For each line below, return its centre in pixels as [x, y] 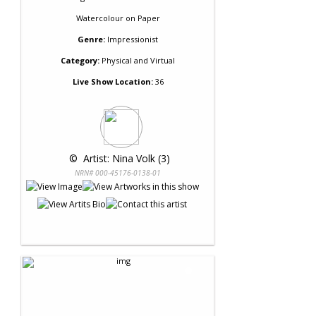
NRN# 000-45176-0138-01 [118, 172]
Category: [80, 60]
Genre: [91, 39]
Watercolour [99, 18]
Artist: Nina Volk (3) [125, 158]
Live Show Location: [113, 81]
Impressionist [133, 39]
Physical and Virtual [137, 60]
